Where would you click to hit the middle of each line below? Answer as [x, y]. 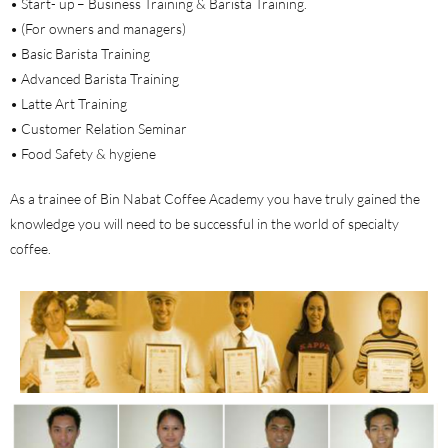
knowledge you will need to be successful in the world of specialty [204, 223]
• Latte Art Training [68, 103]
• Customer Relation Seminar [98, 128]
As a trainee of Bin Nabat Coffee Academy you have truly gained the [215, 198]
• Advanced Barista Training [94, 78]
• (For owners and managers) [98, 28]
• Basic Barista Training [80, 53]
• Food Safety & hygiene [83, 153]
